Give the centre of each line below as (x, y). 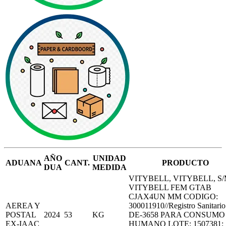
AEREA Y (23, 205)
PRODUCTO (185, 162)
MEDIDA (109, 167)
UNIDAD (109, 158)
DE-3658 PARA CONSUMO (177, 214)
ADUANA (24, 162)
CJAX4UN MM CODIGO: (173, 196)
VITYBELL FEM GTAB (170, 187)
